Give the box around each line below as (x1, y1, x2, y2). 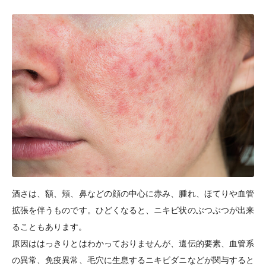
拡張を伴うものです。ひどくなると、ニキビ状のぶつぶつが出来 (12, 205, 254, 216)
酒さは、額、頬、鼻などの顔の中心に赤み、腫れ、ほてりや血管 (12, 189, 254, 199)
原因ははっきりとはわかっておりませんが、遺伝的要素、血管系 (12, 239, 254, 249)
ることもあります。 (12, 222, 87, 232)
